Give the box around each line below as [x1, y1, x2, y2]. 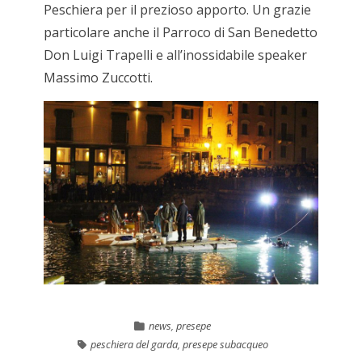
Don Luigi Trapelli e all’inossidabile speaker [43, 45, 307, 64]
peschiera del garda [90, 336, 178, 351]
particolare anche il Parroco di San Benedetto [43, 23, 318, 41]
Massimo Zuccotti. [43, 68, 153, 86]
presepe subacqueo [182, 336, 268, 351]
